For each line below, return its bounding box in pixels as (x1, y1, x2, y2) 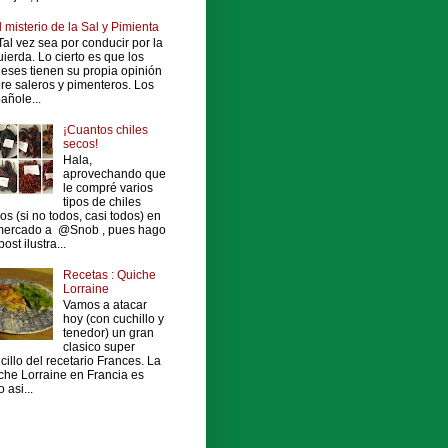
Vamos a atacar (62, 298, 147, 313)
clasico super (62, 340, 135, 355)
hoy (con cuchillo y (62, 312, 164, 327)
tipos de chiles (62, 195, 141, 210)
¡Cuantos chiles (62, 122, 148, 137)
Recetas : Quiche (62, 267, 156, 282)
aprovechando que (62, 167, 166, 182)
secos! (62, 136, 98, 151)
